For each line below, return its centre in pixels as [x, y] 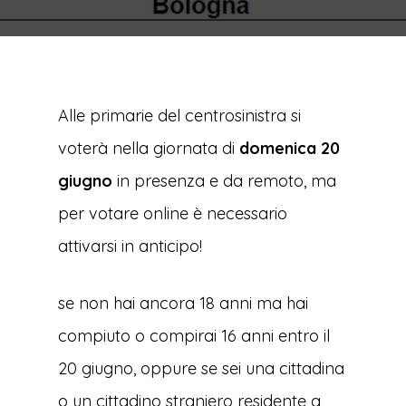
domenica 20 [290, 148]
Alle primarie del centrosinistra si [179, 116]
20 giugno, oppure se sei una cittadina [201, 368]
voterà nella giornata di [149, 148]
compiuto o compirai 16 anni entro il [194, 336]
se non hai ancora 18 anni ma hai [183, 303]
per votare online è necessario [173, 213]
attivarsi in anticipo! [130, 246]
